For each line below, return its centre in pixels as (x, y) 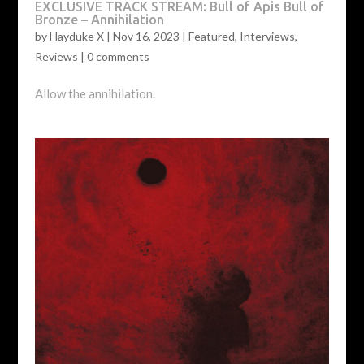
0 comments (118, 57)
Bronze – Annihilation (99, 20)
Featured (211, 37)
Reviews (56, 57)
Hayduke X (76, 37)
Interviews (267, 37)
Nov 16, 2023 (146, 37)
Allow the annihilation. (95, 94)
